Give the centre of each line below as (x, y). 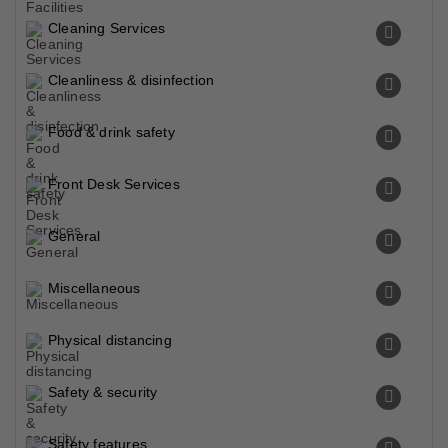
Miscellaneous (94, 288)
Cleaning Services (107, 28)
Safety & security (103, 392)
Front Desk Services (114, 184)
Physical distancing (110, 340)
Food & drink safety (111, 132)
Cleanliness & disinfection (131, 80)
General (74, 236)
